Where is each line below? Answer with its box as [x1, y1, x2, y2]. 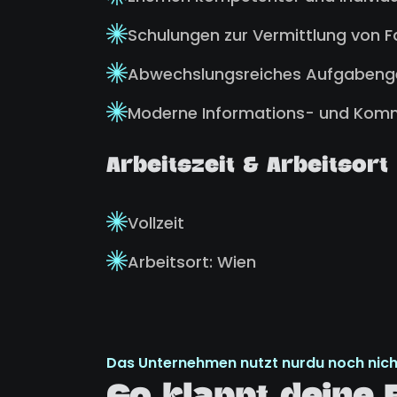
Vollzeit [128, 212, 184, 234]
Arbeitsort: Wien [128, 251, 256, 273]
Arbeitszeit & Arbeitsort [106, 156, 388, 180]
